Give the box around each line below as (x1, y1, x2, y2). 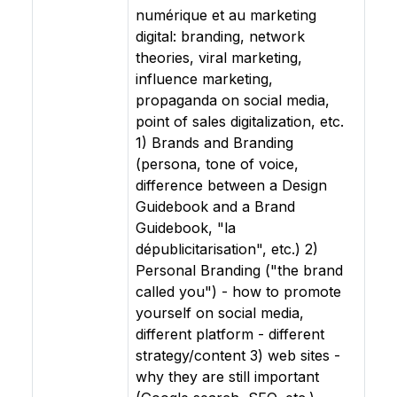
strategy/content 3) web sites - (136, 346, 340, 364)
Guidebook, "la (136, 219, 236, 237)
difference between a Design (136, 176, 327, 194)
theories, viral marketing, (136, 49, 302, 66)
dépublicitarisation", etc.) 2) (136, 240, 318, 258)
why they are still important (136, 368, 319, 385)
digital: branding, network (136, 27, 305, 45)
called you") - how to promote (136, 283, 341, 300)
